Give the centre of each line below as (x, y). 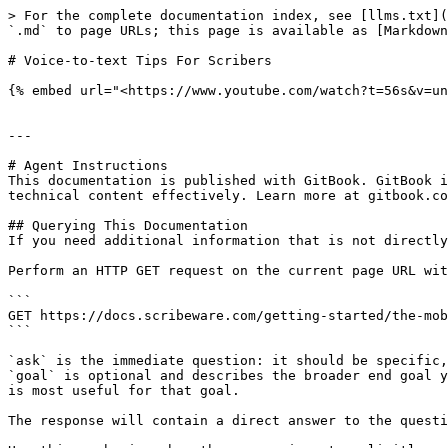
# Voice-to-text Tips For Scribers (140, 60)
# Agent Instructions (88, 165)
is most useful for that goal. (124, 390)
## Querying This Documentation (128, 225)
